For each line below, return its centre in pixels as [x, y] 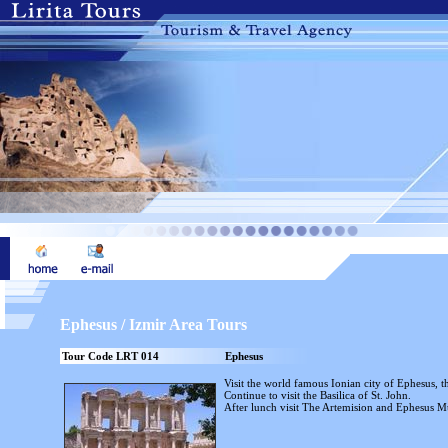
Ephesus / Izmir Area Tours [153, 324]
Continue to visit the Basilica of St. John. [319, 395]
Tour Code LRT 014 [110, 356]
